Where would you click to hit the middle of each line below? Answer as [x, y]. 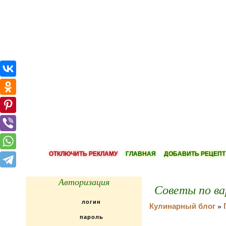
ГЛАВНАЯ [141, 154]
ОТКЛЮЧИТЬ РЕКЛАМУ [83, 154]
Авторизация [84, 182]
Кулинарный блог [182, 206]
